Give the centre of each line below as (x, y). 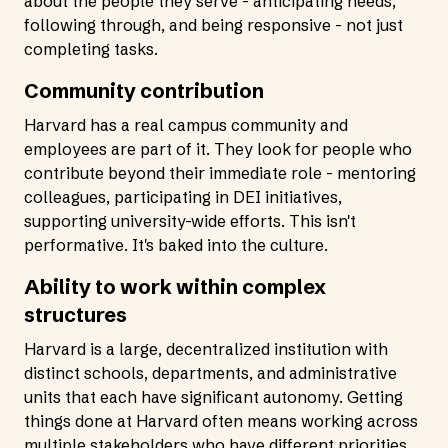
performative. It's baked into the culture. (176, 245)
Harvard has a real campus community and (186, 125)
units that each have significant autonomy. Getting (213, 397)
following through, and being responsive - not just (213, 25)
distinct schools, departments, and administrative (210, 373)
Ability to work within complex (175, 286)
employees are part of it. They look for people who (218, 149)
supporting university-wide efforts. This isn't (190, 221)
